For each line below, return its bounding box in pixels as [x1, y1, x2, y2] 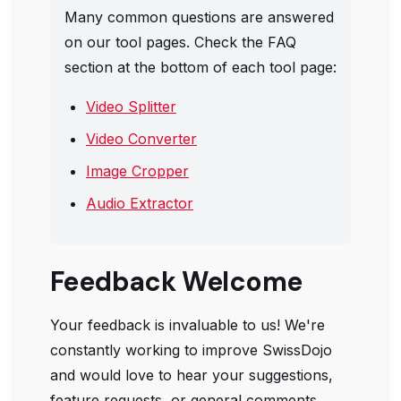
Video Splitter [86, 98, 176, 115]
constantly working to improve [50, 341, 262, 359]
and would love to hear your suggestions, [50, 366, 333, 384]
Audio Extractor [86, 194, 193, 212]
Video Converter [86, 130, 197, 148]
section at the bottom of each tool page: [64, 58, 337, 76]
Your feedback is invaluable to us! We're [50, 316, 325, 334]
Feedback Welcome [50, 264, 303, 299]
